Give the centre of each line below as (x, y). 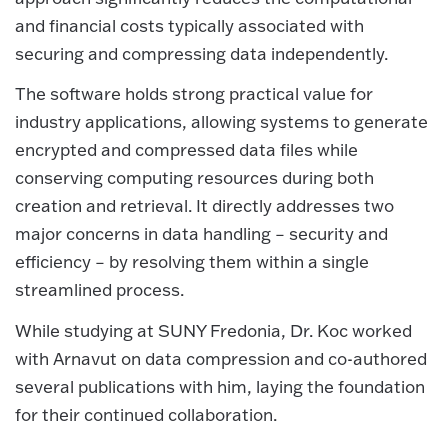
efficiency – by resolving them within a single (192, 262)
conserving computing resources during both (194, 178)
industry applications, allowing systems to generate (221, 122)
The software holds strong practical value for (194, 94)
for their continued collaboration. (146, 414)
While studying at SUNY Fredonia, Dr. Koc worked (213, 330)
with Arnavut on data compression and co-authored (221, 358)
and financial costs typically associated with (189, 25)
